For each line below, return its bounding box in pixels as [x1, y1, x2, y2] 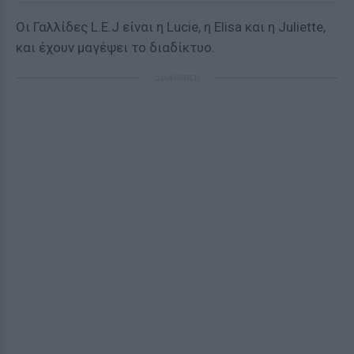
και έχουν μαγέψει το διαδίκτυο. [16, 40, 215, 55]
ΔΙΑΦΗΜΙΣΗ [154, 72, 200, 83]
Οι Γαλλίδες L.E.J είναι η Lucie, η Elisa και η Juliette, [16, 19, 326, 35]
